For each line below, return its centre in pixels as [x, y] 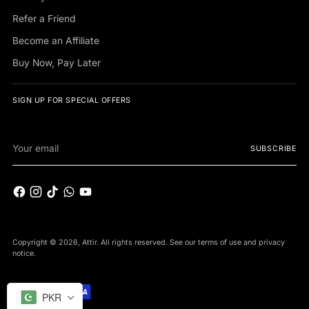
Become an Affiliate [56, 41]
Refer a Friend [44, 19]
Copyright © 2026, [47, 242]
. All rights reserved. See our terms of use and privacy [191, 242]
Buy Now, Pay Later [57, 63]
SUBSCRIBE [273, 148]
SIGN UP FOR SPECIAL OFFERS [72, 101]
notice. [24, 253]
